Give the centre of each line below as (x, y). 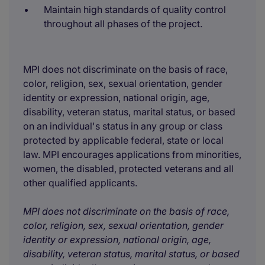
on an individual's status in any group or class (123, 126)
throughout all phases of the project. (123, 24)
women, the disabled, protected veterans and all (128, 169)
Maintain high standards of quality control (135, 9)
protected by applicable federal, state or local (123, 140)
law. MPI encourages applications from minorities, (132, 154)
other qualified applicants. (80, 183)
